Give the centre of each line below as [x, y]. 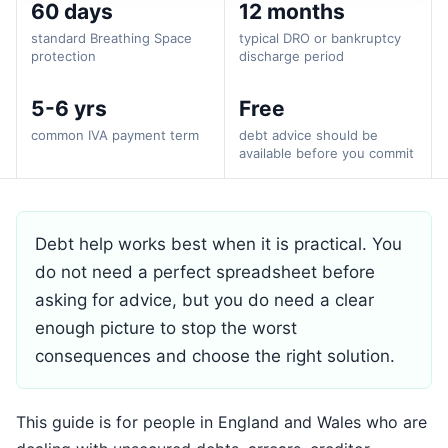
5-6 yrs [69, 108]
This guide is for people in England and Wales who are [221, 422]
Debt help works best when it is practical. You [218, 244]
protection [63, 56]
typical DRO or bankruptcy [320, 38]
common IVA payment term [115, 135]
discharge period [291, 56]
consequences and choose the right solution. [215, 356]
